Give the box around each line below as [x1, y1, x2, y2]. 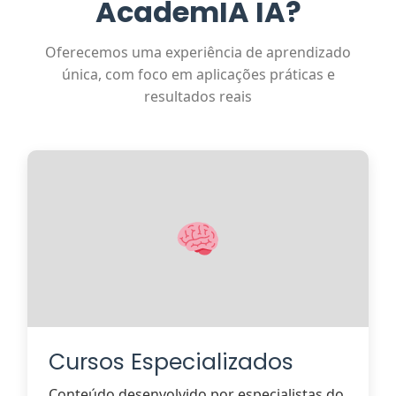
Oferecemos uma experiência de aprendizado [45, 42, 351, 62]
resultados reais [144, 86, 252, 106]
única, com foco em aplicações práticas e [61, 64, 335, 84]
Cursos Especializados [49, 346, 294, 377]
